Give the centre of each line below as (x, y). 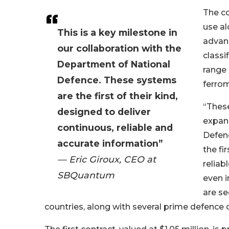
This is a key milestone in (117, 32)
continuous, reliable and (115, 128)
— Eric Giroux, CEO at (107, 159)
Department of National (114, 64)
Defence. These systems (117, 80)
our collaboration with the (119, 48)
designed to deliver (104, 112)
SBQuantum (86, 175)
